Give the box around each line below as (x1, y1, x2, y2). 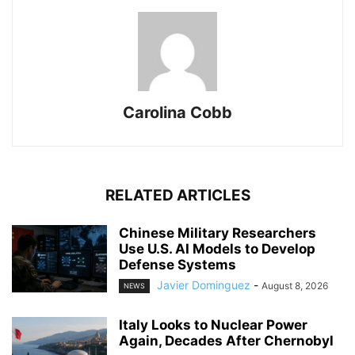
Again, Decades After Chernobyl (119, 332, 334, 349)
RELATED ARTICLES (105, 185, 250, 204)
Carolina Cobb (123, 102, 232, 122)
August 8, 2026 (261, 279, 328, 292)
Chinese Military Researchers (119, 224, 316, 241)
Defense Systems (119, 256, 236, 273)
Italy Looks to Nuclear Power (119, 316, 307, 333)
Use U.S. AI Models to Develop (119, 240, 315, 257)
